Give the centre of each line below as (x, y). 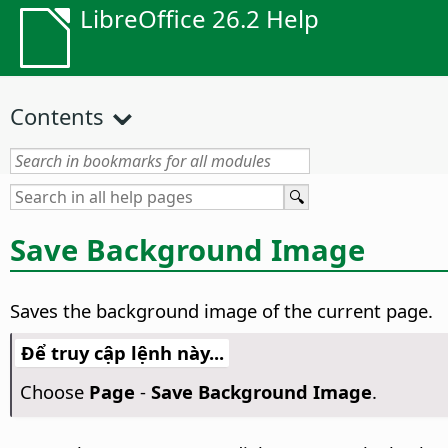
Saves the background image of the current (198, 311)
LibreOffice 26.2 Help (199, 18)
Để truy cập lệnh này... (122, 353)
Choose (54, 392)
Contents (57, 116)
